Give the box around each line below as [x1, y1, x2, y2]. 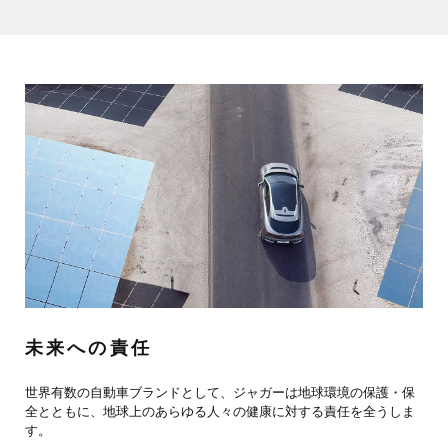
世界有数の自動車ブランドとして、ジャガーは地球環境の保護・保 [25, 386, 415, 400]
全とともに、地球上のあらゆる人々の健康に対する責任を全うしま [25, 405, 415, 419]
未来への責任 [25, 339, 152, 358]
